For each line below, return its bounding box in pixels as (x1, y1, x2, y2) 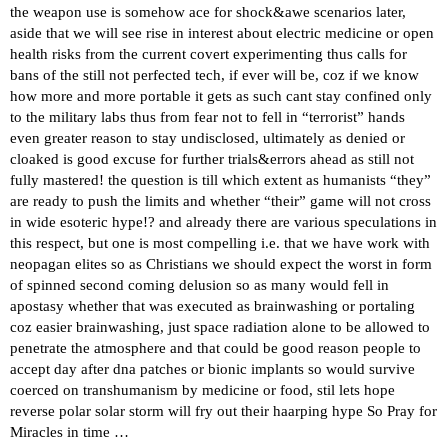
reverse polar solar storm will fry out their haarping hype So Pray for (10, 403, 437, 420)
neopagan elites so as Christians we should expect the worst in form (10, 256, 432, 273)
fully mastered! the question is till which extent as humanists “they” (10, 172, 431, 189)
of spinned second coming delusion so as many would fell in (10, 277, 389, 294)
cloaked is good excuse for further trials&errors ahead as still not (10, 151, 414, 168)
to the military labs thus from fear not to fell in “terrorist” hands (10, 109, 405, 126)
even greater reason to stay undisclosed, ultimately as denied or (10, 130, 405, 147)
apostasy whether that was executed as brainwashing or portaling (10, 298, 415, 315)
